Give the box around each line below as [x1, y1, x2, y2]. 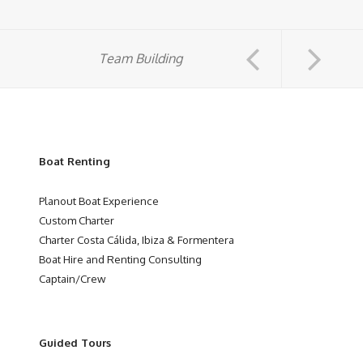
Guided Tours [39, 335, 111, 349]
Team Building [98, 49, 182, 66]
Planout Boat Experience [39, 193, 159, 207]
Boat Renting [39, 153, 110, 168]
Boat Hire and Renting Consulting [39, 251, 202, 266]
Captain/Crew [39, 271, 105, 285]
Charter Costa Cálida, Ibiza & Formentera [39, 232, 234, 246]
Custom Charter [39, 212, 114, 227]
